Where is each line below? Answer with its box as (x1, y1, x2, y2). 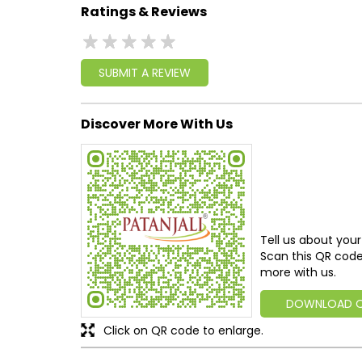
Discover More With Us (80, 114, 233, 133)
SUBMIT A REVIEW (98, 65, 191, 82)
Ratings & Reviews (80, 2, 207, 21)
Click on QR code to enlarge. (103, 322, 263, 339)
